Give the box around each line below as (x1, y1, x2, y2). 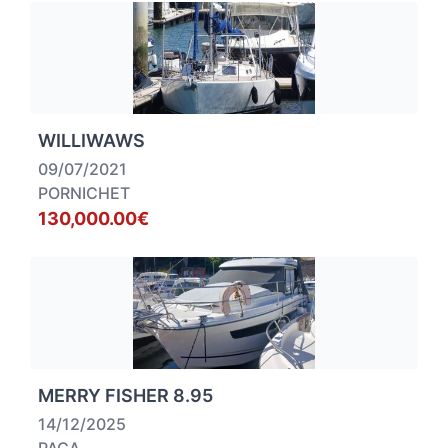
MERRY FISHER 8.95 (38, 385, 213, 407)
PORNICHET (38, 183, 130, 204)
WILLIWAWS (38, 130, 145, 152)
